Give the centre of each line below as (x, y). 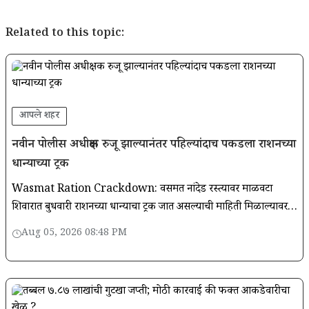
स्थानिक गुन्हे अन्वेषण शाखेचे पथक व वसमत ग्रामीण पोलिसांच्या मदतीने (143, 226)
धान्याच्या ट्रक (42, 165)
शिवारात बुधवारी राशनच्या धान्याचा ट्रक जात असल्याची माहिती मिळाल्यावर (150, 208)
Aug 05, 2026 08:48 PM (74, 233)
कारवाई (26, 243)
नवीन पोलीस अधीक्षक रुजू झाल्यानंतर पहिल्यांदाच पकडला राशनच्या (154, 145)
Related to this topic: (65, 34)
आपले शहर (39, 116)
